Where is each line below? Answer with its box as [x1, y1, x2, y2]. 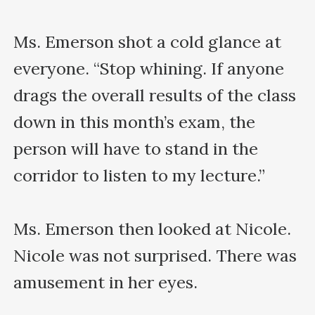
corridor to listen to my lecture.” [13, 164, 266, 186]
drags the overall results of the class [13, 84, 297, 106]
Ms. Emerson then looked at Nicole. [13, 217, 292, 240]
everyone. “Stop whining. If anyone [13, 57, 285, 79]
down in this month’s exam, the [13, 110, 256, 133]
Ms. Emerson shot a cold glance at [13, 30, 282, 53]
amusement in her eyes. [13, 271, 198, 293]
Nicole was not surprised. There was [13, 244, 297, 266]
